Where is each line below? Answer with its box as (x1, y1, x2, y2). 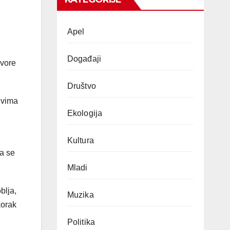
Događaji (67, 54, 102, 63)
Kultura (67, 136, 94, 145)
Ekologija (67, 109, 103, 118)
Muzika (67, 190, 94, 199)
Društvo (67, 82, 96, 90)
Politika (67, 218, 95, 226)
